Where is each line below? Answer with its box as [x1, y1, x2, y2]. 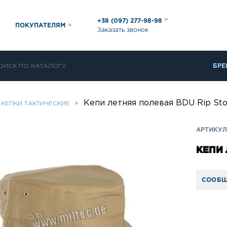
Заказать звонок [97, 27, 148, 33]
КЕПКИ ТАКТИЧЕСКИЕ [1, 101, 70, 106]
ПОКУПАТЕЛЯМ [15, 22, 65, 28]
